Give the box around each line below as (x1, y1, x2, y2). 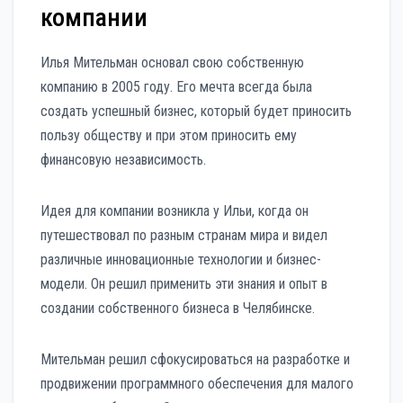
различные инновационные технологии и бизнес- (40, 251, 321, 269)
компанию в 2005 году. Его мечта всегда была (40, 78, 312, 96)
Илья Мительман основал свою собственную (40, 54, 304, 72)
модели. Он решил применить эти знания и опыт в (40, 275, 327, 293)
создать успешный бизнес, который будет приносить (40, 103, 352, 121)
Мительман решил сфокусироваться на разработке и (40, 351, 350, 369)
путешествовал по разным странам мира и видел (40, 227, 327, 245)
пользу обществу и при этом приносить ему (40, 127, 297, 145)
